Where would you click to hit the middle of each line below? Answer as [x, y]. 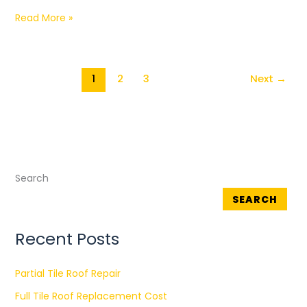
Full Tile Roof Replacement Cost [91, 296]
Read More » [44, 17]
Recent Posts [67, 238]
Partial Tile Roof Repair [67, 273]
